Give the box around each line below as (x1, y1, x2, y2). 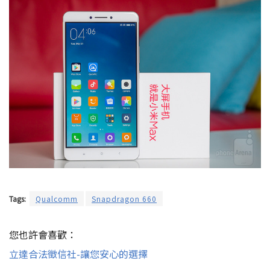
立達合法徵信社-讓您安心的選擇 (9, 246, 148, 262)
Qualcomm (36, 193, 78, 204)
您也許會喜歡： (9, 227, 77, 242)
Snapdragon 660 (92, 193, 157, 204)
